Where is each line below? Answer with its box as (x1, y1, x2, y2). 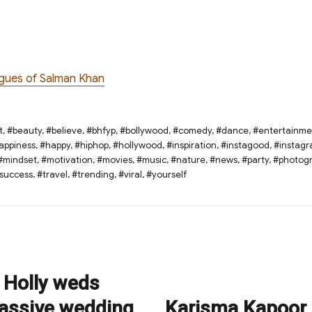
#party (242, 153, 269, 166)
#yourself (146, 168, 187, 180)
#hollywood (113, 139, 162, 151)
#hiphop (75, 139, 109, 151)
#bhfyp (86, 124, 116, 136)
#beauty (7, 124, 42, 136)
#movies (97, 153, 132, 166)
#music (136, 153, 166, 166)
